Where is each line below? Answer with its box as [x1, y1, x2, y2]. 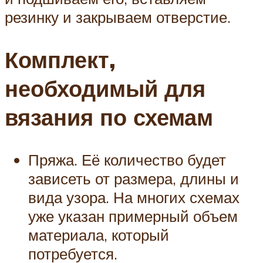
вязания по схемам [5, 102, 213, 131]
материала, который [28, 225, 169, 244]
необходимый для [5, 73, 205, 103]
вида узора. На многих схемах [28, 187, 240, 207]
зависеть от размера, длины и [28, 168, 239, 188]
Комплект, [5, 45, 116, 74]
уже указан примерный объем [28, 206, 238, 225]
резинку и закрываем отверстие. [5, 8, 231, 27]
